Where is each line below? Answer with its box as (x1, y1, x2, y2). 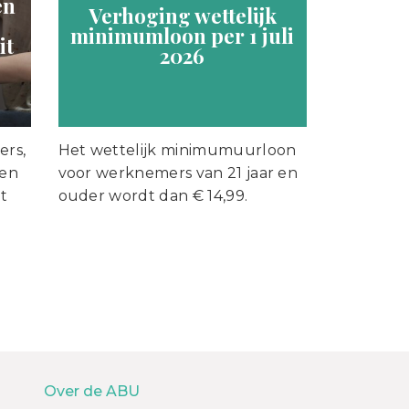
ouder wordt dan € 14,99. (58, 186, 248, 204)
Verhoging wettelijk (88, 2, 277, 30)
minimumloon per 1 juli (70, 22, 295, 50)
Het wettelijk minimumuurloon (58, 141, 297, 159)
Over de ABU (44, 382, 140, 400)
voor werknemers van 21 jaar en (58, 163, 299, 182)
